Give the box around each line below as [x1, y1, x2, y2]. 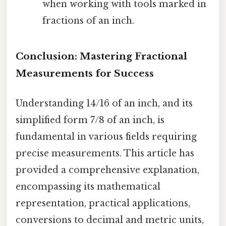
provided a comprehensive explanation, [16, 164, 199, 176]
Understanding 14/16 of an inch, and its [16, 97, 193, 109]
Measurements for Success [16, 67, 154, 79]
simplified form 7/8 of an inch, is [16, 114, 164, 126]
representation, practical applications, [16, 197, 190, 209]
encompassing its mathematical [16, 181, 160, 192]
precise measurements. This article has [16, 147, 194, 159]
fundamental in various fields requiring [16, 131, 197, 142]
